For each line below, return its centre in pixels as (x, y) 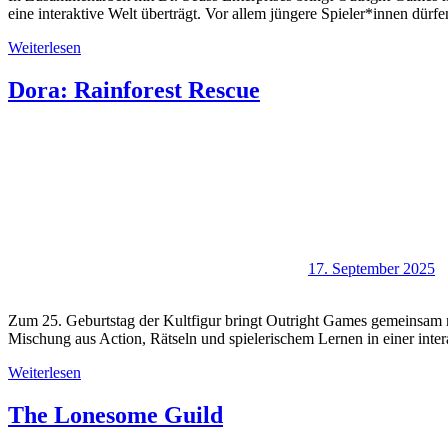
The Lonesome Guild (115, 415)
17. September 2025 (371, 269)
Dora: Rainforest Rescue (134, 90)
